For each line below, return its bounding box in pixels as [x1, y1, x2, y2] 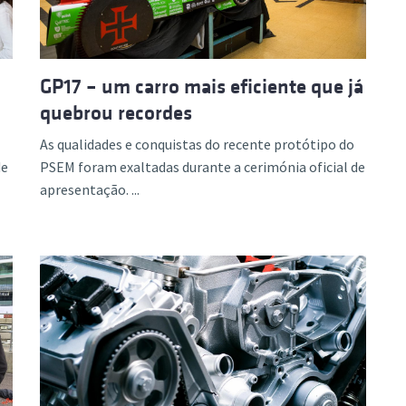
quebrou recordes [40, 101, 192, 124]
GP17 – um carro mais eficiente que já [40, 75, 363, 98]
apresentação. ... [40, 180, 140, 198]
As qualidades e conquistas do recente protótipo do [40, 135, 354, 153]
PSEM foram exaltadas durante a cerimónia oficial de [40, 158, 365, 176]
